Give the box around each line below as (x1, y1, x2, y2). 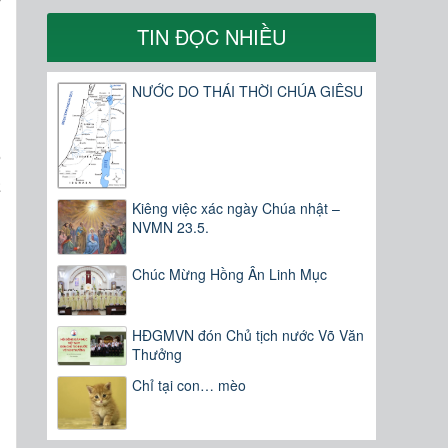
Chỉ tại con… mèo (132, 375, 247, 396)
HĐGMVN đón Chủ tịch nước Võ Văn (132, 325, 365, 346)
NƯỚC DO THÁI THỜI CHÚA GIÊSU (132, 81, 364, 102)
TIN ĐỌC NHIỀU (137, 22, 287, 52)
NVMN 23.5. (132, 216, 210, 237)
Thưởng (132, 344, 183, 365)
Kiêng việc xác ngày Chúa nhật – (132, 197, 341, 218)
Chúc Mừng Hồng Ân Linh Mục (132, 264, 328, 285)
